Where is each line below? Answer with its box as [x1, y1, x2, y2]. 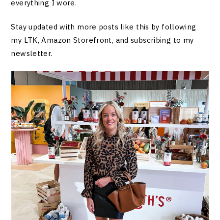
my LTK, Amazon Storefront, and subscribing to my [11, 35, 194, 45]
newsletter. [11, 49, 53, 58]
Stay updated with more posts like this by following [11, 22, 196, 32]
